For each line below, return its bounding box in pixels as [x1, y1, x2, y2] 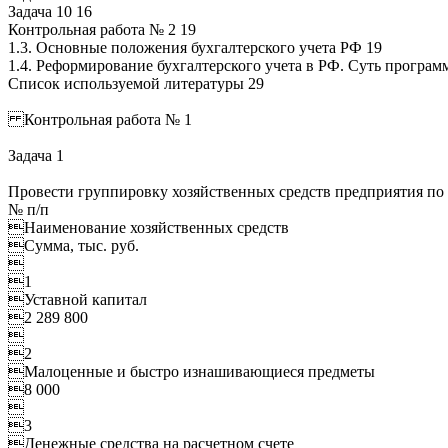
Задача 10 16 [8, 3, 92, 21]
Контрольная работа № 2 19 [8, 21, 196, 39]
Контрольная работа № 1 [8, 111, 192, 129]
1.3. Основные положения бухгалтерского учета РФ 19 [8, 39, 382, 57]
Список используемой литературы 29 [8, 75, 264, 93]
